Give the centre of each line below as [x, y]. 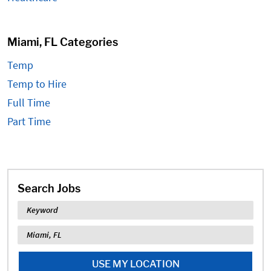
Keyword [37, 208]
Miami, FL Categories [63, 42]
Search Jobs [49, 188]
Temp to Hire [37, 84]
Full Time [29, 103]
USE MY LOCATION [135, 264]
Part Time [29, 121]
